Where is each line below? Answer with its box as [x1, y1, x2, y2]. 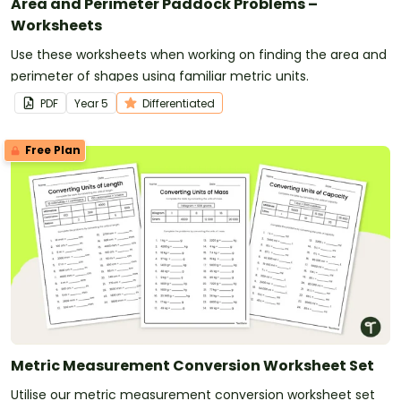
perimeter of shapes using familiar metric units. [11, 66, 309, 85]
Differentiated [142, 95, 215, 111]
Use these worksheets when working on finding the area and [11, 45, 387, 64]
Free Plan [22, 141, 81, 158]
